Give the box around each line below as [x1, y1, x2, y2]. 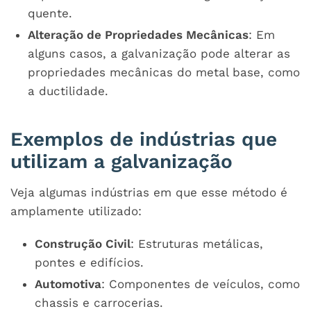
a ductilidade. [28, 83, 108, 98]
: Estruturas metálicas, [131, 236, 263, 251]
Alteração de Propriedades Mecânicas [28, 27, 249, 42]
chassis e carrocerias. [35, 295, 163, 310]
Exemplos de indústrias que [10, 127, 277, 151]
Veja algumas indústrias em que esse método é [10, 185, 287, 199]
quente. [28, 6, 72, 20]
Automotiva [35, 276, 101, 291]
